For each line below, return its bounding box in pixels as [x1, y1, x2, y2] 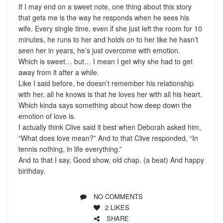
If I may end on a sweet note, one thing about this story [18, 1, 192, 11]
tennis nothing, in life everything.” [18, 143, 122, 154]
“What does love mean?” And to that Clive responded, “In [18, 132, 198, 143]
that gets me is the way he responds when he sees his [18, 12, 189, 22]
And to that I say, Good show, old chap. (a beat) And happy [18, 154, 204, 165]
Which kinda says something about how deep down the [18, 100, 192, 110]
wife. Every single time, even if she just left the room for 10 [18, 23, 202, 33]
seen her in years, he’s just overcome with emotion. [18, 45, 180, 55]
